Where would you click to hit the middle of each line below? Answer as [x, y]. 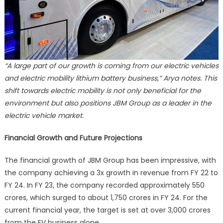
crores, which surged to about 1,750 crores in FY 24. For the [106, 197]
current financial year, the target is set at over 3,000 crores [107, 210]
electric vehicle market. [44, 115]
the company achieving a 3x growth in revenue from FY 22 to [111, 172]
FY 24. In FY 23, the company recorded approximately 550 [104, 185]
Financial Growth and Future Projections [73, 138]
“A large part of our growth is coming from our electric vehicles [111, 65]
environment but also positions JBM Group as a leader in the [108, 103]
